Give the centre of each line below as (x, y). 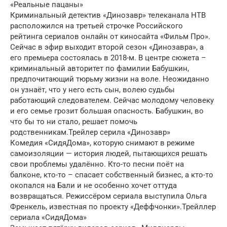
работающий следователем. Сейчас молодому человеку (112, 100)
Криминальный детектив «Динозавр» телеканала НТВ (108, 15)
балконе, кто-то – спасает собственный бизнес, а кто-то (112, 175)
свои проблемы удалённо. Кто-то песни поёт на (97, 164)
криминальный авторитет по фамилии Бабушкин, (100, 68)
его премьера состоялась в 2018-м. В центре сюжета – (108, 58)
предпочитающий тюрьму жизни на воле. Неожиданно (110, 79)
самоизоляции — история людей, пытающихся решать (109, 154)
